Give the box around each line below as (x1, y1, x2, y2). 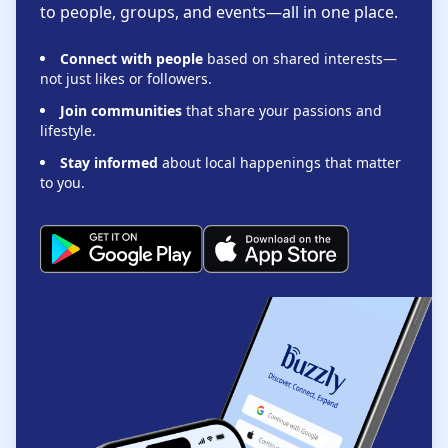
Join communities (60, 101, 182, 120)
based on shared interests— (203, 49, 397, 68)
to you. (40, 173, 85, 192)
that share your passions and (182, 101, 382, 120)
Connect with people (60, 49, 203, 68)
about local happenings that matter (158, 153, 401, 172)
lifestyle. (40, 121, 96, 140)
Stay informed (60, 153, 158, 172)
